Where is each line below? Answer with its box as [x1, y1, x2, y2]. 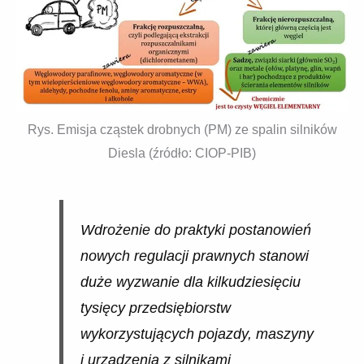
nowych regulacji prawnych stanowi [80, 247, 309, 264]
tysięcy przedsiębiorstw [80, 299, 231, 316]
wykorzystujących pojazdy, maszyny [80, 325, 314, 342]
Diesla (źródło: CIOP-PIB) [108, 146, 256, 161]
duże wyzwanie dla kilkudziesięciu [80, 273, 301, 290]
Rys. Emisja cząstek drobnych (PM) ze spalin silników [27, 123, 337, 137]
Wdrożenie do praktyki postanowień [80, 221, 311, 238]
